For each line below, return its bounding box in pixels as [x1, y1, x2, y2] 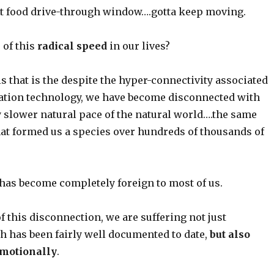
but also [209, 228, 250, 240]
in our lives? [106, 39, 170, 52]
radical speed [37, 39, 107, 52]
